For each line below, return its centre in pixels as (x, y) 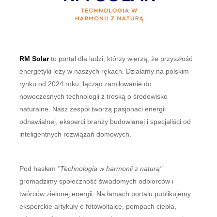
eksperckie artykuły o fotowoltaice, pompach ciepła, (98, 206)
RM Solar (34, 59)
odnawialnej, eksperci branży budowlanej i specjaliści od (105, 122)
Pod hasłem (39, 169)
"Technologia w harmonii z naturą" (110, 169)
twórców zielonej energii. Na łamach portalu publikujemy (105, 194)
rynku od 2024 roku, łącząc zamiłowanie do (86, 84)
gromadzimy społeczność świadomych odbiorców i (97, 181)
